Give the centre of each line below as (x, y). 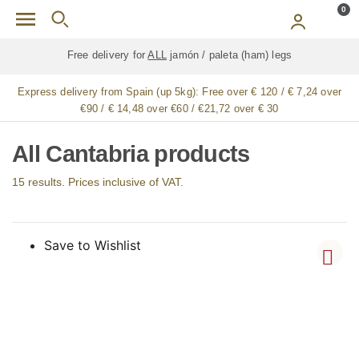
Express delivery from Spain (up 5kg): (110, 92)
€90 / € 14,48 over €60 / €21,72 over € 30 (179, 109)
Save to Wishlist (93, 246)
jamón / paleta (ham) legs (230, 55)
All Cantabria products (131, 154)
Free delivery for (107, 55)
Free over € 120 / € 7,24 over (272, 92)
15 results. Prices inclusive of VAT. (98, 182)
